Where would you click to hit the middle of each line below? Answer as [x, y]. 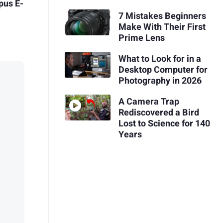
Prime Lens [141, 38]
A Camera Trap [149, 102]
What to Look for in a [160, 59]
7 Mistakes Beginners [162, 16]
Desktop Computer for [163, 70]
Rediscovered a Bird [159, 112]
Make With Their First [162, 27]
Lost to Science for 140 [164, 123]
